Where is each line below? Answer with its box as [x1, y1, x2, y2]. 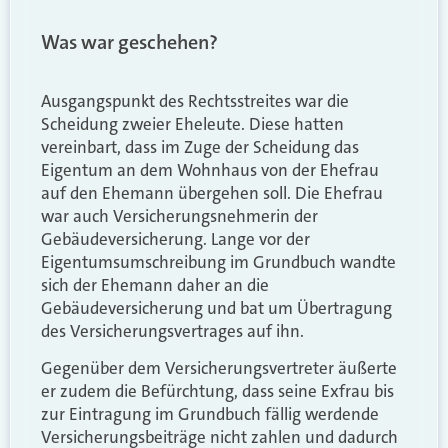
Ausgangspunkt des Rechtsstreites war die [41, 89, 349, 112]
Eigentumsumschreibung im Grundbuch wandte [41, 250, 396, 273]
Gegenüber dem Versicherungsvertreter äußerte [41, 357, 397, 380]
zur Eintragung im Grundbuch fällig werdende [41, 403, 379, 426]
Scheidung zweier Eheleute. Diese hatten [41, 112, 344, 135]
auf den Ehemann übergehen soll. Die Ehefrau [41, 181, 383, 204]
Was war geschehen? [41, 28, 218, 55]
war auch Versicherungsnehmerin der [41, 204, 318, 227]
